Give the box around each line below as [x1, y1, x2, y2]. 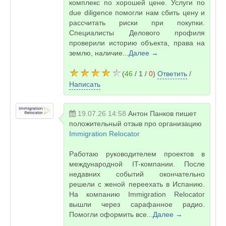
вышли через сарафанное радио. [69, 200, 205, 208]
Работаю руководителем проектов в [69, 150, 205, 158]
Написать [69, 80, 100, 88]
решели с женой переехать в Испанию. [69, 180, 205, 188]
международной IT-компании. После [69, 160, 205, 168]
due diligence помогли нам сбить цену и [69, 9, 205, 17]
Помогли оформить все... [69, 210, 153, 218]
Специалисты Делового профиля [69, 29, 205, 37]
